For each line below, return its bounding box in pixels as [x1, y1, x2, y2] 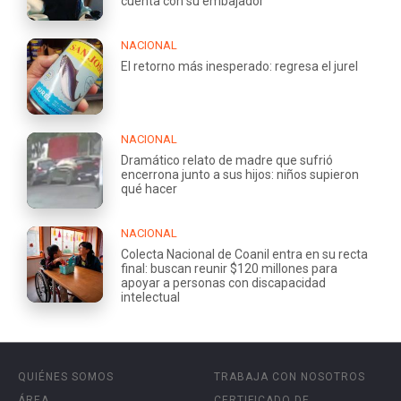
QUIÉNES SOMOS [18, 371, 114, 384]
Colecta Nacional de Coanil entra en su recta [121, 247, 368, 262]
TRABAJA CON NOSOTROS [214, 371, 365, 384]
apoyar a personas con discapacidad [121, 276, 326, 291]
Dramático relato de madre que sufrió [121, 153, 333, 168]
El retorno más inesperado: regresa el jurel [121, 59, 358, 74]
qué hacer [121, 182, 177, 197]
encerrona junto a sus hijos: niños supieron [121, 167, 359, 183]
